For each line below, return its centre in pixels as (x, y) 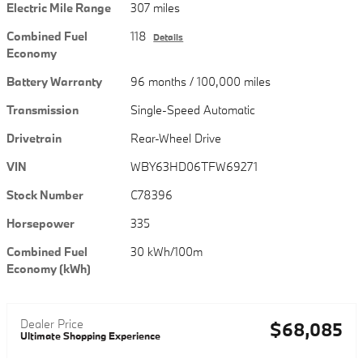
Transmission (43, 109)
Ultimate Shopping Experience (90, 335)
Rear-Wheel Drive (177, 138)
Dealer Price (52, 323)
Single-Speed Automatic (193, 109)
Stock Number (45, 194)
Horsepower (41, 223)
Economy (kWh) (49, 268)
